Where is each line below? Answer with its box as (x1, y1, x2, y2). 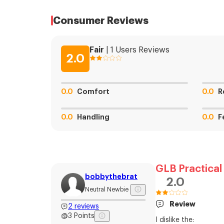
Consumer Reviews (53, 15, 148, 25)
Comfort (77, 87, 109, 95)
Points (74, 212, 94, 219)
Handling (77, 113, 109, 120)
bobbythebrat (85, 172, 137, 180)
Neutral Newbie (85, 186, 128, 192)
